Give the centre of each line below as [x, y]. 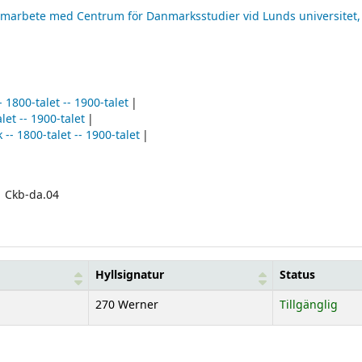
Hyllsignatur [130, 275]
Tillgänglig [309, 305]
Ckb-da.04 [32, 195]
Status [297, 275]
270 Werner [127, 305]
